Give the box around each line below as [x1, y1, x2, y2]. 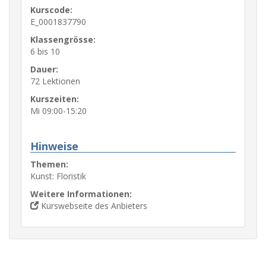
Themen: [30, 159, 68, 170]
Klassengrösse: [30, 34, 96, 45]
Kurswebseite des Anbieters [39, 200, 147, 211]
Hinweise [30, 139, 78, 153]
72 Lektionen [30, 75, 80, 87]
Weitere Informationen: [30, 188, 132, 199]
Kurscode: [30, 4, 72, 15]
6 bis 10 [30, 46, 60, 57]
